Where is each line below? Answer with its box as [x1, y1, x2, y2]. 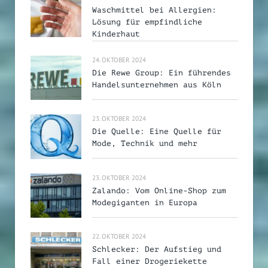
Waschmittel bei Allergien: [92, 5, 217, 14]
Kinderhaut [92, 29, 140, 38]
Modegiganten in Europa [92, 197, 197, 207]
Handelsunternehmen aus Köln [92, 80, 221, 90]
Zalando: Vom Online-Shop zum [92, 185, 226, 195]
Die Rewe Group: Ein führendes [92, 68, 231, 78]
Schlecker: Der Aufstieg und [92, 244, 221, 254]
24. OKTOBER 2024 [92, 56, 146, 65]
